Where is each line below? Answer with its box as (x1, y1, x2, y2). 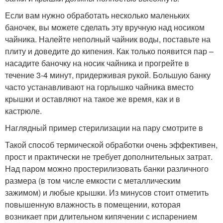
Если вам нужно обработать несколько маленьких (5, 9, 190, 21)
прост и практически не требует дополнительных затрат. (5, 150, 213, 162)
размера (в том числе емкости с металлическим (5, 174, 181, 186)
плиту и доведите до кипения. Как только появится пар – (5, 45, 214, 57)
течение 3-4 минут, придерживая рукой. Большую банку (5, 69, 211, 81)
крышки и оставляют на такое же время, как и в (5, 93, 180, 105)
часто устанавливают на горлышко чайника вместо (5, 81, 194, 93)
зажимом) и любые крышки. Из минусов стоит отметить (5, 186, 209, 198)
